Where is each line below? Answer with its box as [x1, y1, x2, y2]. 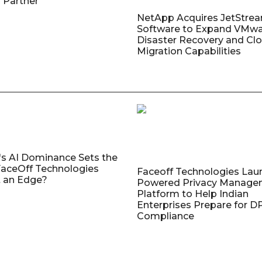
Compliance [136, 210, 194, 222]
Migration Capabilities [136, 45, 241, 57]
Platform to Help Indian [136, 188, 249, 199]
